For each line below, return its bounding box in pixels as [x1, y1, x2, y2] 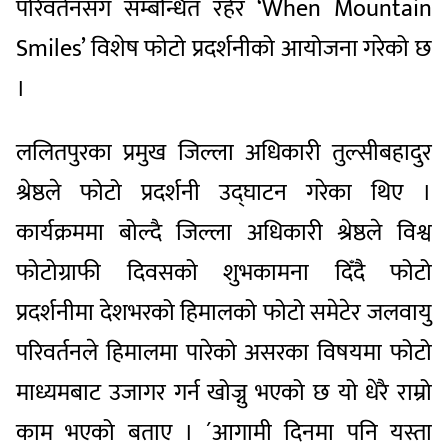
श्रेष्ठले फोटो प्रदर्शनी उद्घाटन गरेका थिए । [16, 173, 432, 213]
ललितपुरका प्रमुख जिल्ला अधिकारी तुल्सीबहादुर [16, 133, 432, 173]
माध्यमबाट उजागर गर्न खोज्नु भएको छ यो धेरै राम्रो [16, 373, 432, 413]
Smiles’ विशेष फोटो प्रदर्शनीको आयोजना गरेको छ [16, 29, 432, 69]
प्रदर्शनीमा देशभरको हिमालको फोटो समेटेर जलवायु [16, 293, 432, 333]
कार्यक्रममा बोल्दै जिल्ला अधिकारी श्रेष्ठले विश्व [16, 213, 432, 253]
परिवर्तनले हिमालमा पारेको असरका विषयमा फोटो [16, 333, 432, 373]
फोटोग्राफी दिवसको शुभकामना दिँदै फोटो [16, 253, 432, 293]
